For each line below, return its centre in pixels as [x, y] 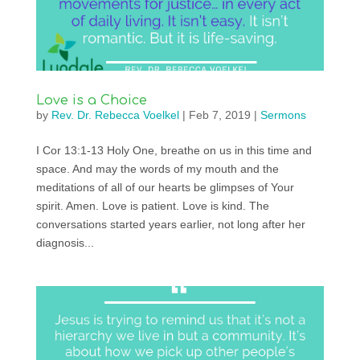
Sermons [283, 115]
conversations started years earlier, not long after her [170, 224]
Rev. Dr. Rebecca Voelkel [115, 115]
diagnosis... [65, 242]
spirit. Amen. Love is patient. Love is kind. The [152, 205]
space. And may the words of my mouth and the [157, 168]
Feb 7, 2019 [219, 115]
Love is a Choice [91, 100]
